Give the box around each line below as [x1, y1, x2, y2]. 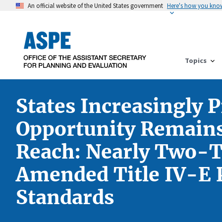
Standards [16, 185, 114, 210]
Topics [185, 55, 207, 65]
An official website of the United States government [28, 1, 163, 9]
